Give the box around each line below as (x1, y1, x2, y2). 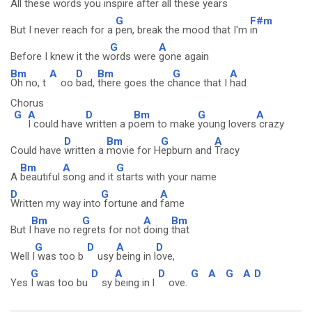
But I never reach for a (10, 24, 116, 36)
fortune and (101, 197, 160, 210)
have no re (31, 224, 82, 236)
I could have (28, 118, 86, 130)
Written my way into (10, 197, 101, 210)
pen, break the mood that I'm (116, 24, 250, 36)
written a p (86, 118, 134, 130)
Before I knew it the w (10, 50, 110, 63)
